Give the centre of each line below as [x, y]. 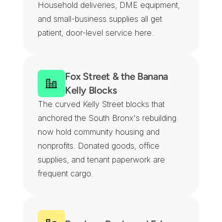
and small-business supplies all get [100, 19]
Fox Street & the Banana [116, 76]
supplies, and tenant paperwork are [101, 160]
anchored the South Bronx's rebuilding [107, 118]
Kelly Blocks [91, 90]
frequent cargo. [65, 173]
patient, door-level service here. [96, 33]
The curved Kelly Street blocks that [101, 104]
